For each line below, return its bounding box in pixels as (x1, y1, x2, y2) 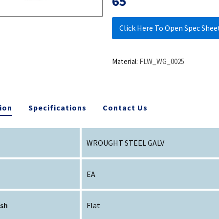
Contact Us (103, 102, 148, 112)
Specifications (28, 102, 87, 112)
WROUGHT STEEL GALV (87, 137, 165, 148)
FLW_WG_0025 (139, 56, 184, 66)
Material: (111, 56, 138, 66)
